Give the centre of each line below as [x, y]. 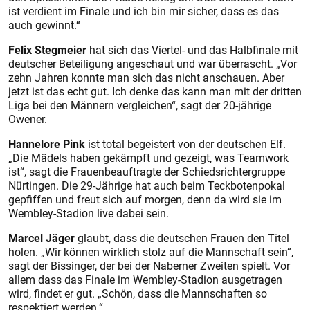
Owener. [28, 119]
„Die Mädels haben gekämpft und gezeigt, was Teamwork [148, 158]
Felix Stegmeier [49, 50]
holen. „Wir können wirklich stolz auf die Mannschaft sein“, [151, 252]
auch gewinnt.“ [44, 25]
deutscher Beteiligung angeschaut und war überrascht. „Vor [153, 64]
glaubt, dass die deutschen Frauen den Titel [182, 238]
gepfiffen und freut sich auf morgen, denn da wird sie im [145, 199]
